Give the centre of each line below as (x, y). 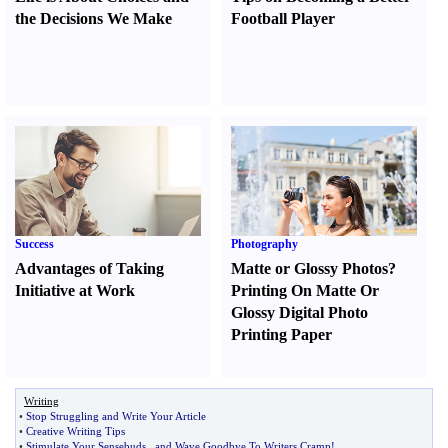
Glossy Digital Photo (300, 312)
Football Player (283, 18)
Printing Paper (282, 334)
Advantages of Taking (89, 268)
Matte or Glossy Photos (310, 268)
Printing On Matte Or (305, 290)
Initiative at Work (75, 290)
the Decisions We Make (93, 18)
